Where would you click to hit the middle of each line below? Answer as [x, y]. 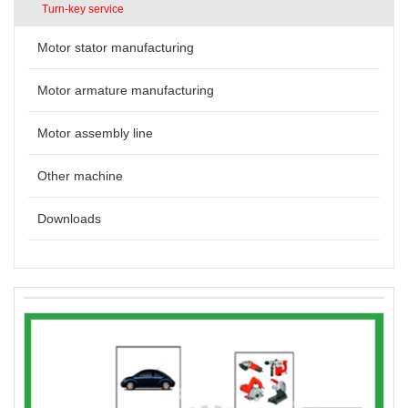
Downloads [69, 218]
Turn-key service [83, 9]
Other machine [80, 175]
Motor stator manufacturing [116, 47]
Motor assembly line [95, 133]
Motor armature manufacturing [126, 90]
